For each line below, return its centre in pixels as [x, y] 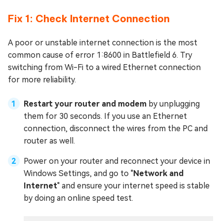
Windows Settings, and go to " [78, 173]
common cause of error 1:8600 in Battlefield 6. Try [100, 55]
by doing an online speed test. [78, 198]
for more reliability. [42, 79]
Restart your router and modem [85, 104]
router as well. [49, 141]
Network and [158, 173]
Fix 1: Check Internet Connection [89, 18]
